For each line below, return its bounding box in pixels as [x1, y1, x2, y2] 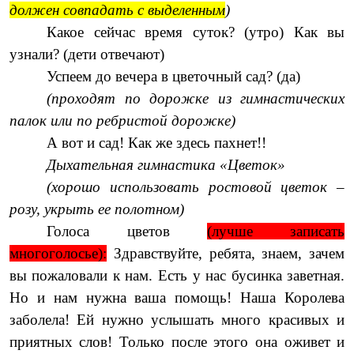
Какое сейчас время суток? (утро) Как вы [47, 23, 345, 40]
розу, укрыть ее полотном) [9, 200, 184, 217]
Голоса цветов [47, 222, 207, 239]
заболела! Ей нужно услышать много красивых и [9, 311, 345, 328]
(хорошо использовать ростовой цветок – [47, 178, 345, 195]
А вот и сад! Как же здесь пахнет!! [47, 134, 267, 151]
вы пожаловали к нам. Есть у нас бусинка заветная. [9, 266, 345, 284]
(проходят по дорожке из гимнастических [47, 89, 345, 107]
